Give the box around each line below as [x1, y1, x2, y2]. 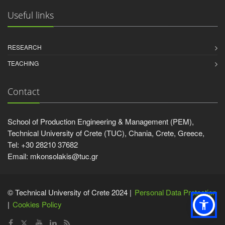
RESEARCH [8, 43, 42, 51]
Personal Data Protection [135, 187, 216, 197]
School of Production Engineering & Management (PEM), [8, 116, 194, 127]
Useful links [8, 9, 54, 21]
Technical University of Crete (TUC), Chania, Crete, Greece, [8, 128, 204, 138]
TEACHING [8, 59, 39, 67]
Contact [8, 85, 40, 97]
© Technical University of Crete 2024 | [8, 187, 134, 197]
